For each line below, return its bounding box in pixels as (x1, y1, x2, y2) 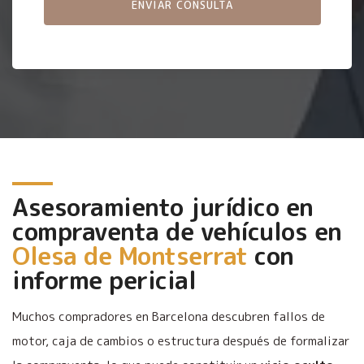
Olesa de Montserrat (12, 238, 248, 273)
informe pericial (12, 262, 196, 297)
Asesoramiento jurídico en (12, 189, 314, 224)
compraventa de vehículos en (12, 214, 342, 249)
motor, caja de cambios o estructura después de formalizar (12, 331, 349, 349)
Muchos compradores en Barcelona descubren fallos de (12, 307, 325, 325)
